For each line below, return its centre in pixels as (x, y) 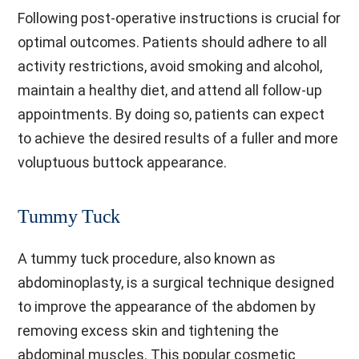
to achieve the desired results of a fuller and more (178, 138)
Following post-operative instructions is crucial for (179, 18)
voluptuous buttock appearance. (123, 162)
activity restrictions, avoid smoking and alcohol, (170, 66)
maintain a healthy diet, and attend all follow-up (170, 90)
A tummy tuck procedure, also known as (147, 258)
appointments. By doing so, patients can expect (171, 114)
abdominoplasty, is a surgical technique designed (176, 282)
